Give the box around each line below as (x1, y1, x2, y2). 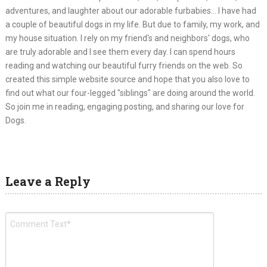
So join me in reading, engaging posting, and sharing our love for (5, 102, 244, 111)
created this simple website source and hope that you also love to (5, 74, 250, 84)
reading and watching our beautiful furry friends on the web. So (5, 61, 243, 70)
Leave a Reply (5, 173, 91, 189)
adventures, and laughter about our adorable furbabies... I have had (5, 6, 256, 15)
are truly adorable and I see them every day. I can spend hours (5, 47, 235, 57)
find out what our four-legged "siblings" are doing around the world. (5, 88, 255, 98)
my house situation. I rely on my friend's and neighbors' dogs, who (5, 33, 250, 43)
